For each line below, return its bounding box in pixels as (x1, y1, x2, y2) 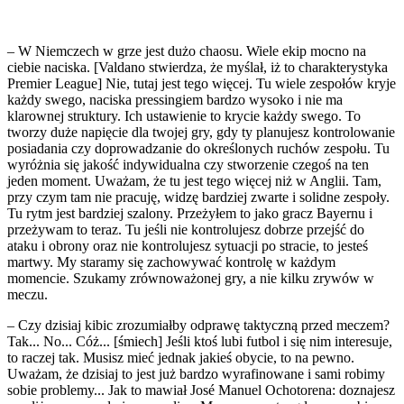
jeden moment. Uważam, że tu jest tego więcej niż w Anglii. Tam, (7, 172, 381, 188)
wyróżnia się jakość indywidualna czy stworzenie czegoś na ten (7, 156, 369, 172)
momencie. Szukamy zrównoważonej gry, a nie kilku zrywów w (7, 270, 374, 286)
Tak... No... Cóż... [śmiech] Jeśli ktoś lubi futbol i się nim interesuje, (7, 333, 392, 349)
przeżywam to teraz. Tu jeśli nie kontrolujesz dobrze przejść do (7, 221, 364, 237)
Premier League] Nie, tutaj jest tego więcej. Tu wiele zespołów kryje (7, 75, 396, 91)
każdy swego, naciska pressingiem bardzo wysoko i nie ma (7, 91, 343, 107)
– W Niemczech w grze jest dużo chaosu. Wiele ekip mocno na (7, 42, 366, 59)
